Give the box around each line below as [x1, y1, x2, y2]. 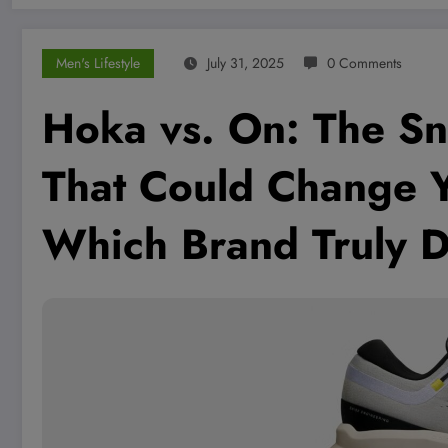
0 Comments [327, 53, 402, 74]
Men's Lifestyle [56, 53, 140, 74]
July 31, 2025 [207, 53, 284, 74]
